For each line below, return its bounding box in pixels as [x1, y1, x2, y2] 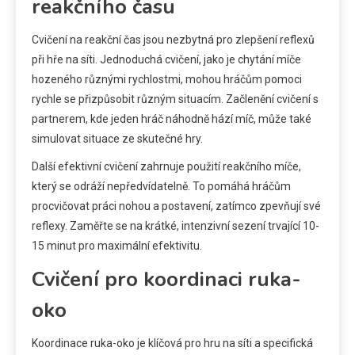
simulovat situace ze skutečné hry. [32, 132, 203, 146]
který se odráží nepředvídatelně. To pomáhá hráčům [32, 180, 291, 193]
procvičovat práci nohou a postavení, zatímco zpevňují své [32, 200, 321, 213]
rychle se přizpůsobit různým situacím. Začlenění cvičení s [32, 93, 319, 106]
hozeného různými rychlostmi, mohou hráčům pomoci [32, 73, 302, 86]
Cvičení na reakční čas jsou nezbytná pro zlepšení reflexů [32, 33, 315, 47]
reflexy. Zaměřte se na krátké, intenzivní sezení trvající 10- [32, 219, 319, 233]
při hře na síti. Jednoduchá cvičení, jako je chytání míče [32, 53, 301, 67]
